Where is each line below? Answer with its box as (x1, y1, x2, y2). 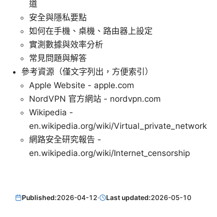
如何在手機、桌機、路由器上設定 (29, 26, 153, 36)
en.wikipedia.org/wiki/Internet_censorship (29, 148, 190, 158)
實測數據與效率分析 (29, 39, 103, 49)
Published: (22, 193, 57, 202)
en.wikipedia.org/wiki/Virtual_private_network (29, 121, 207, 131)
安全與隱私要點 (29, 12, 87, 22)
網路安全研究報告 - (29, 134, 101, 144)
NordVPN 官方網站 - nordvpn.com (29, 93, 161, 104)
